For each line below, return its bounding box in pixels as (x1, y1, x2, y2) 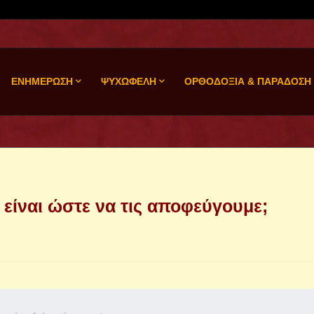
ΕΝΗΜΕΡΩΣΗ (11, 76, 73, 87)
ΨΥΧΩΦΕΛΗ (100, 76, 156, 87)
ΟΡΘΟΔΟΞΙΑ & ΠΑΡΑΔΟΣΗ (184, 76, 311, 87)
